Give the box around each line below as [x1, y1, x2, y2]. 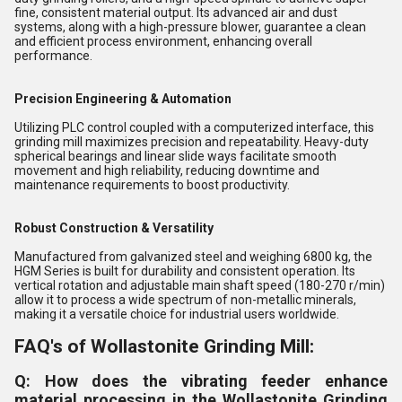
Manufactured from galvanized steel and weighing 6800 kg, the [14, 249, 372, 264]
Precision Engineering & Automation [14, 91, 232, 106]
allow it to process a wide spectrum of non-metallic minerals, [14, 292, 356, 307]
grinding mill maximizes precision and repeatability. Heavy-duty [14, 134, 369, 149]
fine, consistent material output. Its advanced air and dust [14, 4, 337, 20]
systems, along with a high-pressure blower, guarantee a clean [14, 19, 366, 34]
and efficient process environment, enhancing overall [14, 33, 312, 48]
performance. [14, 48, 92, 63]
